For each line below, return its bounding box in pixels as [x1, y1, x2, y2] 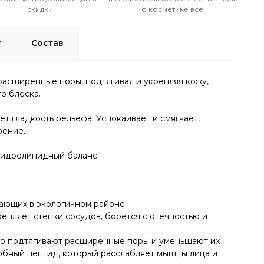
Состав [31, 37, 64, 48]
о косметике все [141, 4, 204, 14]
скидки [27, 4, 53, 14]
